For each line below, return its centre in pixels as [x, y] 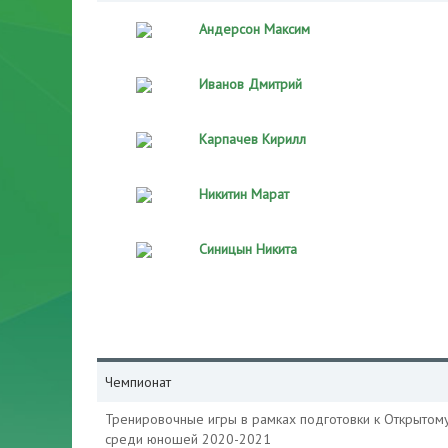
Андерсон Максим [254, 29]
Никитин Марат [244, 194]
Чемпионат [138, 382]
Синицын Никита [248, 249]
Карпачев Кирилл [252, 139]
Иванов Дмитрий [250, 84]
